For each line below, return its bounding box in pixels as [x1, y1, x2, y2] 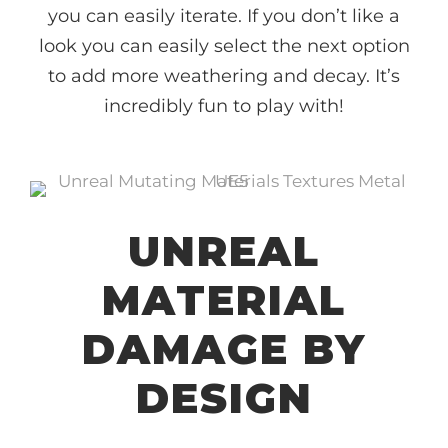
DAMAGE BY [82, 323, 366, 374]
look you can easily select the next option [38, 34, 410, 57]
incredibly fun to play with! [104, 94, 344, 117]
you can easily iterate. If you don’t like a [48, 4, 400, 27]
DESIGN [135, 372, 313, 423]
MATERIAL [102, 274, 346, 325]
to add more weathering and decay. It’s [48, 64, 400, 87]
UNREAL [128, 225, 320, 276]
